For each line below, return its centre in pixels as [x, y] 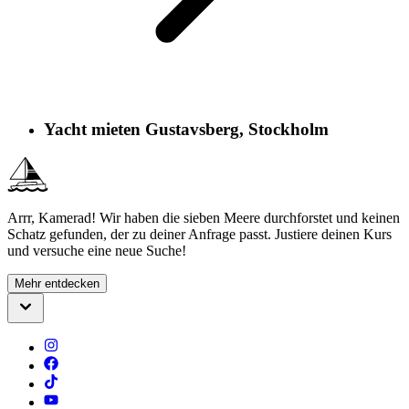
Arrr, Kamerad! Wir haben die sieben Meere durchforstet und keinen [204, 217]
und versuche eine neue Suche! [97, 250]
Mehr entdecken [57, 283]
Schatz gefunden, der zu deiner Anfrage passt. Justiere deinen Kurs [199, 234]
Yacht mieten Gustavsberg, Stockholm [186, 130]
